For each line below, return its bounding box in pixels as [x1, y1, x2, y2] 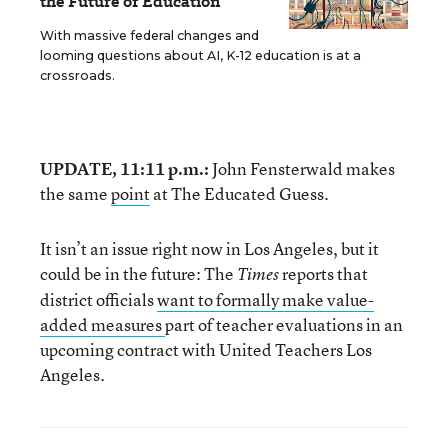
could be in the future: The [40, 262, 237, 285]
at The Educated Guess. [150, 182, 329, 205]
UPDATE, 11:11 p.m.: [40, 157, 209, 180]
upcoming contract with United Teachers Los [40, 338, 372, 361]
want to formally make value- [157, 288, 374, 311]
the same [40, 182, 111, 205]
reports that [282, 262, 368, 285]
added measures [40, 313, 165, 336]
